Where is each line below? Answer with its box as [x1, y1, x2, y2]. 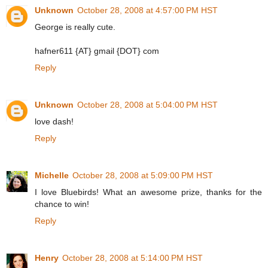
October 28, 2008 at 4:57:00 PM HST [77, 5, 218, 15]
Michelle [35, 170, 69, 180]
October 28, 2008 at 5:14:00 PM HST [62, 252, 203, 263]
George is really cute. [35, 22, 115, 32]
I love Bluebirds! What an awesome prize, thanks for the [35, 187, 262, 197]
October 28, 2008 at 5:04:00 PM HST [77, 99, 218, 109]
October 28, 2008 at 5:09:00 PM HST [72, 170, 213, 180]
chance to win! [35, 199, 89, 209]
